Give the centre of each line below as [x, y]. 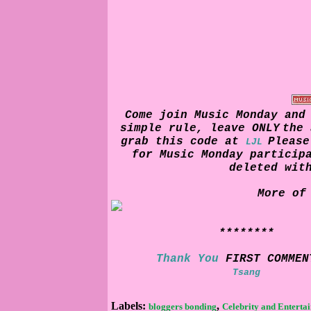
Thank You [187, 259]
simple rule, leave [186, 128]
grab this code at [180, 142]
